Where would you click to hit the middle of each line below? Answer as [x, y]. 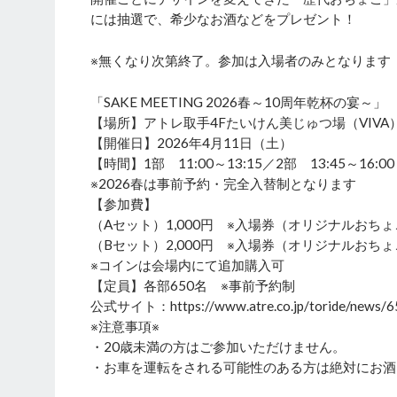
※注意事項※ [125, 326]
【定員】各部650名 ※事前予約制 [193, 285]
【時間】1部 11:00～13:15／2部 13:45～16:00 [242, 163]
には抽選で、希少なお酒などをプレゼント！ [223, 18]
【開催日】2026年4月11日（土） [191, 142]
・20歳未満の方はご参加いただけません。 [218, 346]
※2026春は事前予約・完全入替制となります [223, 183]
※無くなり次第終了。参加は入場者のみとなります [241, 60]
